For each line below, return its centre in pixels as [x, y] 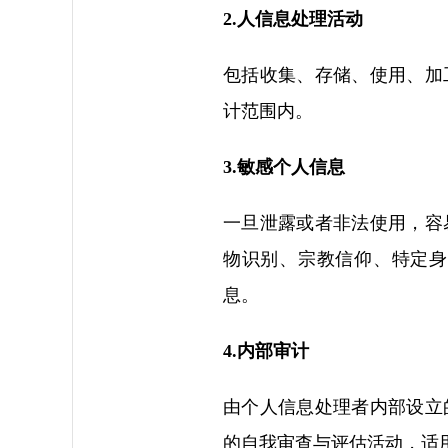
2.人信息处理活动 [293, 19]
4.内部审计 [266, 351]
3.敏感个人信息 [284, 167]
